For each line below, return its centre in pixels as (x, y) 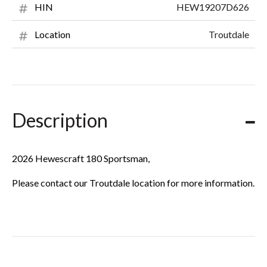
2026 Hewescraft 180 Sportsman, (81, 159)
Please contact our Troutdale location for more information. (133, 183)
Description (60, 120)
